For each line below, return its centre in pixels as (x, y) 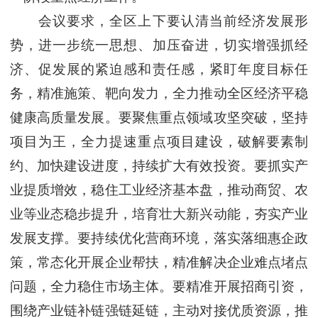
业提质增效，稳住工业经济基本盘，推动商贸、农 (159, 190)
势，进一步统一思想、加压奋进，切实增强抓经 (159, 45)
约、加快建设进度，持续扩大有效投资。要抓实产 (159, 166)
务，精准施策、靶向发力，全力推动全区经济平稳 (159, 94)
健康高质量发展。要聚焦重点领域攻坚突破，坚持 (159, 118)
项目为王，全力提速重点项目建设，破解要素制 (159, 142)
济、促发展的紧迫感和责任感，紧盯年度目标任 (159, 70)
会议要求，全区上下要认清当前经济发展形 (159, 21)
